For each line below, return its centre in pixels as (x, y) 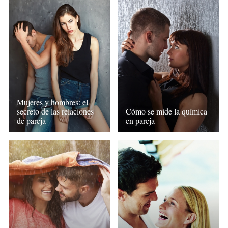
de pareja (31, 120)
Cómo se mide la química (167, 111)
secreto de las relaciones (55, 111)
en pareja (140, 120)
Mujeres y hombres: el (52, 102)
